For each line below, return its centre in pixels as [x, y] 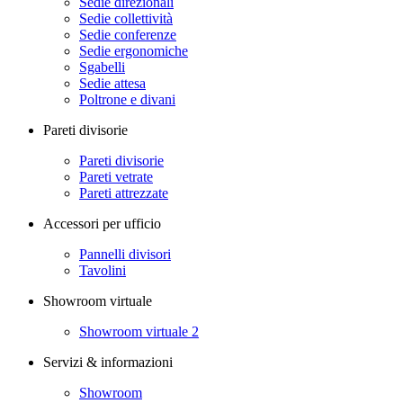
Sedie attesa [112, 83]
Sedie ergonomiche [134, 50]
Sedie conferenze [128, 34]
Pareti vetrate [116, 176]
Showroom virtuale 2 [139, 331]
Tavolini [103, 270]
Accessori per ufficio [102, 223]
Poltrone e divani [127, 99]
